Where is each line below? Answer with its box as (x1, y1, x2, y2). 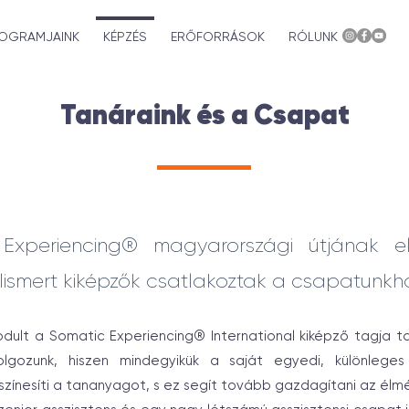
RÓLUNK (288, 31, 338, 44)
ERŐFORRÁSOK (171, 31, 265, 44)
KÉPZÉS (103, 31, 147, 44)
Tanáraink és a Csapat (59, 103, 350, 131)
